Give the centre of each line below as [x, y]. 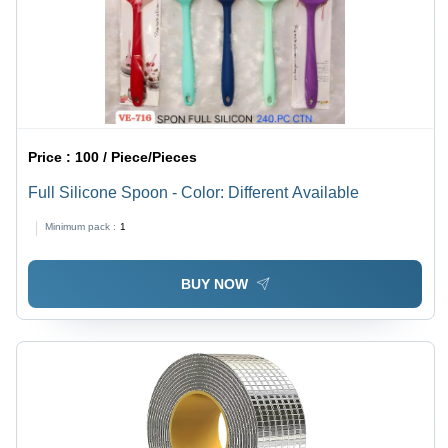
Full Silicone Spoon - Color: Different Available [194, 193]
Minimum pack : [81, 227]
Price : [52, 157]
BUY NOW [214, 283]
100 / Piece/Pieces [136, 157]
